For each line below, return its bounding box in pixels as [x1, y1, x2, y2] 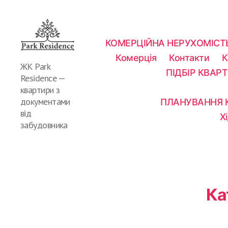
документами [20, 95, 70, 107]
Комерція [116, 52, 157, 63]
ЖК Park [20, 60, 50, 72]
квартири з [20, 83, 60, 96]
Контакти [169, 52, 210, 63]
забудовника [20, 119, 68, 131]
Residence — [20, 72, 65, 84]
